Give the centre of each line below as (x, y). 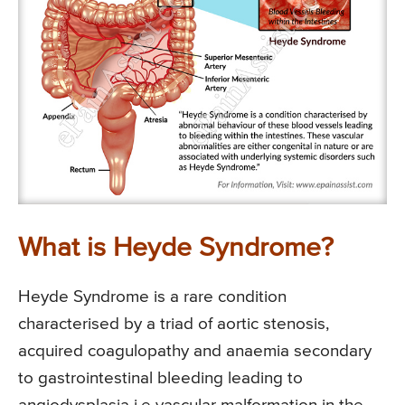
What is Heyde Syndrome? (176, 249)
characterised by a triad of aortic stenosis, (174, 325)
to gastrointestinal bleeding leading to (160, 379)
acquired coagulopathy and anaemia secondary (195, 352)
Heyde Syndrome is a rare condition (152, 297)
